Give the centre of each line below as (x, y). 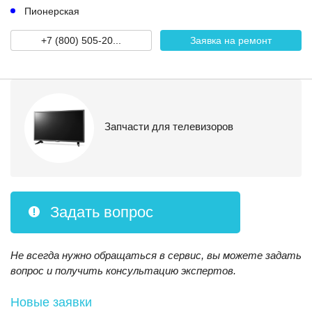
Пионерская (52, 11)
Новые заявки (51, 302)
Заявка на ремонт (231, 40)
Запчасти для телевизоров (169, 126)
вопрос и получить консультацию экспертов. (123, 271)
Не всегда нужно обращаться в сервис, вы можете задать (156, 255)
